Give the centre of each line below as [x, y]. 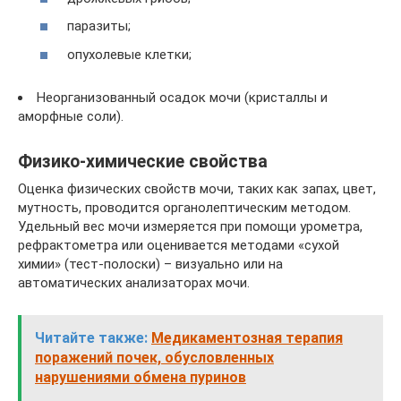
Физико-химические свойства [143, 161]
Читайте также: [91, 337]
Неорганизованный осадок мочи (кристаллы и [182, 97]
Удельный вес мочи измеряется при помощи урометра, [190, 226]
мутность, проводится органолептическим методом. [184, 207]
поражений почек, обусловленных [154, 357]
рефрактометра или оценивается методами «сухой [179, 245]
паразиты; [99, 26]
